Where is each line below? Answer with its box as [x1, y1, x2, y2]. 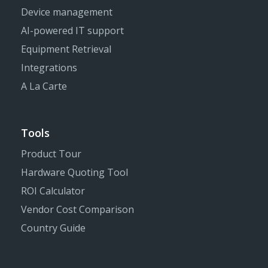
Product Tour [21, 147, 81, 161]
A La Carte [21, 80, 67, 93]
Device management [21, 5, 112, 19]
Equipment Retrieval [21, 42, 111, 56]
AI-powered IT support [21, 24, 124, 38]
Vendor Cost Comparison [21, 203, 134, 217]
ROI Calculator [21, 184, 85, 198]
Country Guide [21, 221, 86, 235]
